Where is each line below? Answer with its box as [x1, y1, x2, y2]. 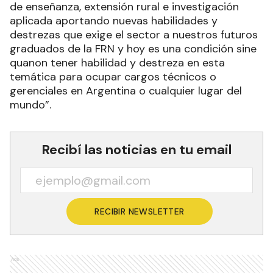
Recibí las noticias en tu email [41, 140, 232, 158]
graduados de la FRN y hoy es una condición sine [10, 41, 257, 56]
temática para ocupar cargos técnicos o [10, 69, 216, 84]
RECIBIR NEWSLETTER [94, 205, 185, 217]
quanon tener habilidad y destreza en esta [10, 55, 225, 70]
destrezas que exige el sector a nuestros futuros [10, 27, 258, 42]
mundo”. [10, 97, 51, 112]
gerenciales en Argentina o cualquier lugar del [10, 83, 242, 98]
